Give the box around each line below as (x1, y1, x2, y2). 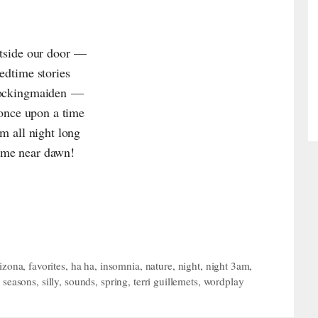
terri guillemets (133, 274, 198, 289)
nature (145, 258, 172, 273)
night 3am (205, 258, 250, 273)
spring (100, 274, 128, 289)
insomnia (99, 258, 140, 273)
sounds (64, 274, 96, 289)
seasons (2, 274, 37, 289)
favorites (28, 258, 65, 273)
